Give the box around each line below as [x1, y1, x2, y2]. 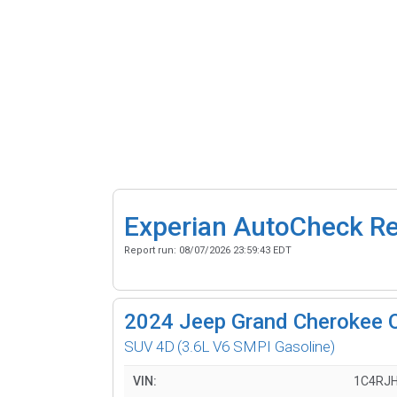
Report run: [124, 244, 179, 256]
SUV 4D [124, 337, 175, 355]
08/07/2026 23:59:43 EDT [179, 244, 292, 256]
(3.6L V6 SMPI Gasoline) [177, 337, 335, 355]
